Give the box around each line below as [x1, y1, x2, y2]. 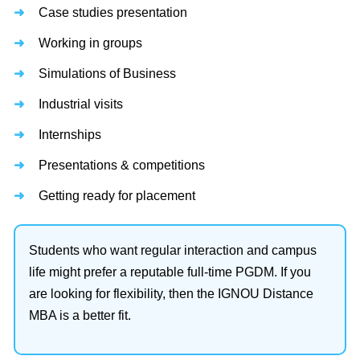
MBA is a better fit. [29, 309, 131, 323]
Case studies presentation [39, 6, 187, 20]
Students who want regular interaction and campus [29, 243, 317, 258]
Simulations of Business [39, 67, 176, 81]
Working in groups [39, 36, 142, 51]
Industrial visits [39, 97, 123, 112]
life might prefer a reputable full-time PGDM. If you [29, 265, 311, 280]
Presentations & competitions [39, 158, 205, 173]
